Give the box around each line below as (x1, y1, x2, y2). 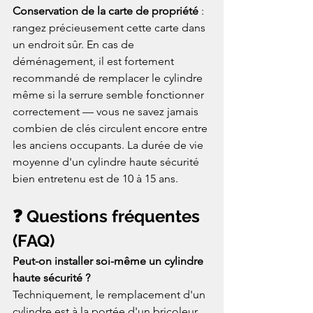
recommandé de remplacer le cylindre (13, 71, 205, 85)
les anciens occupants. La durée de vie (13, 138, 206, 152)
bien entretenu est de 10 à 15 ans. (13, 171, 178, 185)
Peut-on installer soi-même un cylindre (13, 254, 206, 268)
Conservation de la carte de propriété (13, 3, 198, 17)
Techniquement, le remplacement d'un (13, 287, 208, 301)
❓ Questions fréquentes (13, 205, 204, 226)
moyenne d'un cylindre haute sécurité (13, 154, 202, 168)
